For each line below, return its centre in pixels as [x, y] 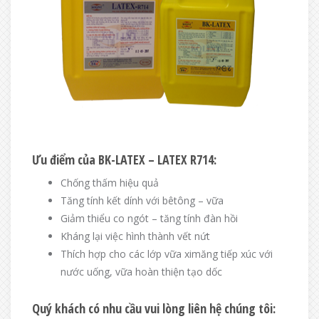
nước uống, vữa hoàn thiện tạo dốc [141, 272]
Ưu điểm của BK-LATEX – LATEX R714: [124, 159]
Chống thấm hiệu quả [110, 183]
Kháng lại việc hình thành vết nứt [135, 236]
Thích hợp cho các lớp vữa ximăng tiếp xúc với [167, 254]
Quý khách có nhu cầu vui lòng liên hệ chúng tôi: [154, 308]
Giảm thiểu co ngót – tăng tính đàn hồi [149, 218]
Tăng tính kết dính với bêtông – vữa [142, 200]
